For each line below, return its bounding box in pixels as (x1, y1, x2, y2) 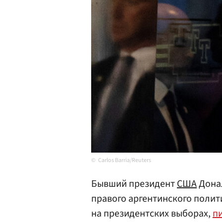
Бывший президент (91, 177, 177, 191)
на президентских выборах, (91, 207, 213, 221)
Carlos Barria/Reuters (98, 156, 151, 165)
